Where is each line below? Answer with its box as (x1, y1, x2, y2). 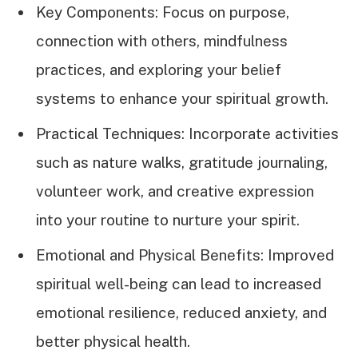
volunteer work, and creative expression (36, 181, 314, 200)
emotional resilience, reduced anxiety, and (36, 304, 327, 322)
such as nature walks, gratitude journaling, (36, 153, 328, 171)
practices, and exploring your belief (36, 60, 281, 78)
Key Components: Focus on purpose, (36, 2, 289, 21)
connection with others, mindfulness (36, 31, 288, 50)
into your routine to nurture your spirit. (36, 210, 300, 229)
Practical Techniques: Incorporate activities (36, 124, 339, 142)
